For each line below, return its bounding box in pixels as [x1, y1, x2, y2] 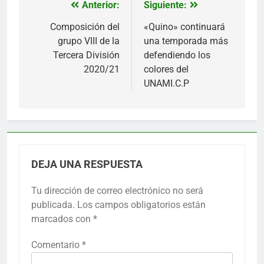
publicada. [31, 199, 75, 210]
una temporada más [144, 35, 228, 47]
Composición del [50, 21, 120, 32]
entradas [30, 42, 86, 59]
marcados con [31, 213, 93, 225]
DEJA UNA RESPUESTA [31, 158, 143, 170]
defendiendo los [144, 49, 210, 61]
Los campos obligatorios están [77, 199, 206, 210]
